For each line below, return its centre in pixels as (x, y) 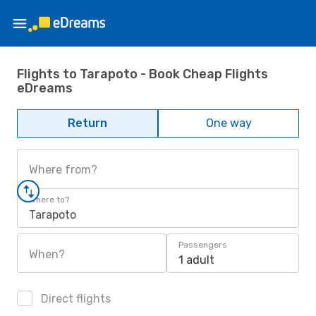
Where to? (49, 200)
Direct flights (74, 299)
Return (87, 123)
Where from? (63, 170)
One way (229, 123)
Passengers (203, 245)
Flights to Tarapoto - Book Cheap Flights (142, 74)
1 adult (196, 260)
